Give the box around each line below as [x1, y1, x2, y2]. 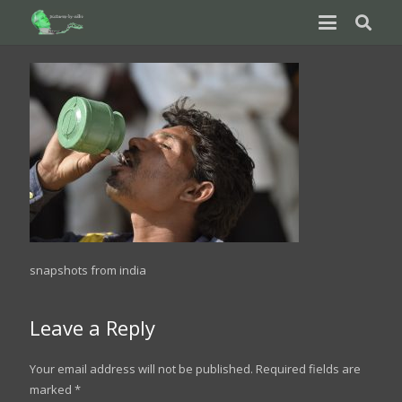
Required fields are [255, 360, 361, 377]
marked [29, 380, 74, 398]
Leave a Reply [29, 313, 161, 341]
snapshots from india [29, 261, 146, 278]
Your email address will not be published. [29, 360, 253, 377]
